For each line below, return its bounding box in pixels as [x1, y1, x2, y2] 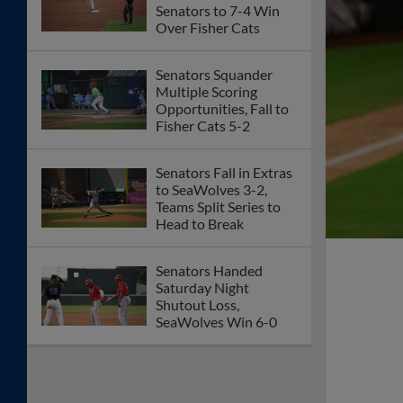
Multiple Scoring [156, 82, 257, 100]
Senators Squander [156, 65, 273, 83]
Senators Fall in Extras [156, 163, 292, 181]
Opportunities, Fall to [156, 99, 289, 117]
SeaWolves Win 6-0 [156, 312, 277, 330]
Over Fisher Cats [156, 18, 260, 36]
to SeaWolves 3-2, [156, 180, 267, 198]
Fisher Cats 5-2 [156, 116, 250, 134]
